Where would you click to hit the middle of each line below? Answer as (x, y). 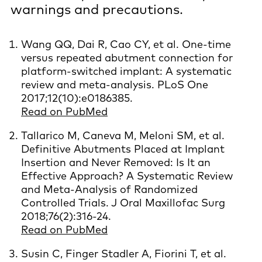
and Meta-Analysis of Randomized (109, 189)
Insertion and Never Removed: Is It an (116, 162)
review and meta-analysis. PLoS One (115, 84)
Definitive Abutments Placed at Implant (123, 149)
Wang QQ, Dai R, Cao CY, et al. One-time (126, 44)
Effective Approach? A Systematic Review (127, 175)
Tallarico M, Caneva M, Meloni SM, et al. (123, 135)
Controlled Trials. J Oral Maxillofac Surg (123, 202)
